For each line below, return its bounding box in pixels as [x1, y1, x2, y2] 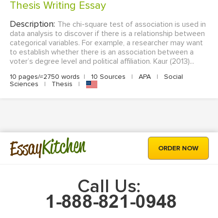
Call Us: [77, 175, 141, 198]
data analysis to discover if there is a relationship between [10, 29, 205, 39]
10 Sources [89, 73, 127, 81]
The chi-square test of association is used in [57, 19, 206, 30]
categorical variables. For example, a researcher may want [10, 38, 203, 48]
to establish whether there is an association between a [10, 47, 194, 57]
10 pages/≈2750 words [10, 73, 80, 81]
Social [162, 73, 183, 81]
